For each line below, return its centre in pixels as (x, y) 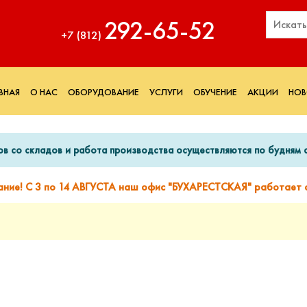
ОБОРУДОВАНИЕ (103, 92)
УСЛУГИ (166, 92)
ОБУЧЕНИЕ (215, 92)
